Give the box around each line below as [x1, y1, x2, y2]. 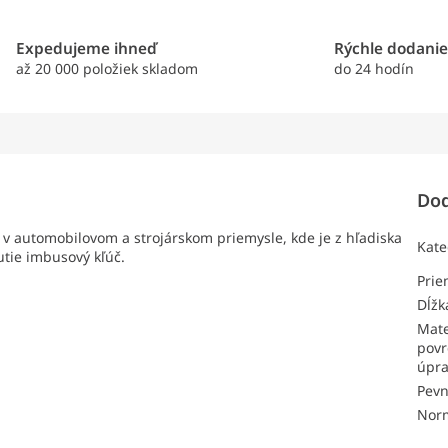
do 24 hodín [334, 59, 415, 79]
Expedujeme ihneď [15, 38, 157, 60]
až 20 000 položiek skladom [15, 59, 198, 79]
